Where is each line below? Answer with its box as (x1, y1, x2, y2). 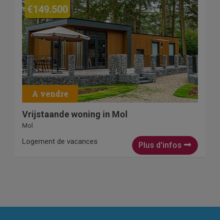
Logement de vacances (22, 137, 98, 146)
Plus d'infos (138, 140, 184, 150)
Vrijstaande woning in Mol (22, 109, 128, 120)
